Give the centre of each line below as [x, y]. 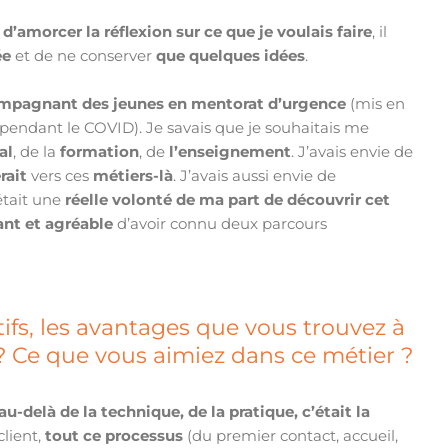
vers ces [62, 176]
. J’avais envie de [352, 152]
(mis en [376, 104]
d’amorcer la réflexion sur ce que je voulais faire [188, 32]
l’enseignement [230, 152]
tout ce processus [114, 436]
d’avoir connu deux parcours [220, 224]
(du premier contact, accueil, [291, 436]
